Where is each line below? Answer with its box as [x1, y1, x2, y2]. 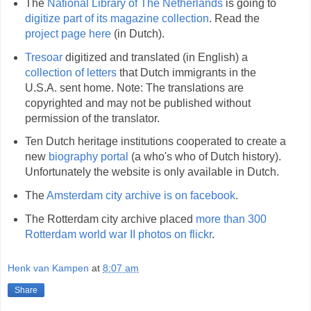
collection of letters [24, 66, 117, 78]
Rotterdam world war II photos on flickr [24, 228, 212, 241]
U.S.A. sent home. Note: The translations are [24, 81, 244, 94]
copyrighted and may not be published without [24, 96, 251, 109]
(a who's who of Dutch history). [128, 151, 281, 163]
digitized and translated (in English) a [62, 51, 248, 63]
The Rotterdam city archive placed [24, 213, 196, 226]
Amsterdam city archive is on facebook [46, 190, 235, 202]
